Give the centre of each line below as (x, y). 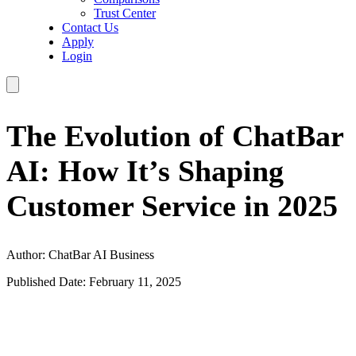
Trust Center (125, 13)
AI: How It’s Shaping (145, 170)
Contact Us (90, 27)
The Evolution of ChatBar (175, 135)
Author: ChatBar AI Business (80, 255)
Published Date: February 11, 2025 (94, 282)
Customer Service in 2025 (172, 205)
